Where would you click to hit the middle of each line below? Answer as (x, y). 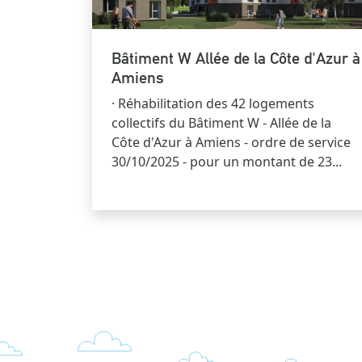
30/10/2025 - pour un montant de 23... (227, 161)
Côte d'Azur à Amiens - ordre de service (231, 142)
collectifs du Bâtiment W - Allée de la (221, 122)
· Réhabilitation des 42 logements (213, 103)
